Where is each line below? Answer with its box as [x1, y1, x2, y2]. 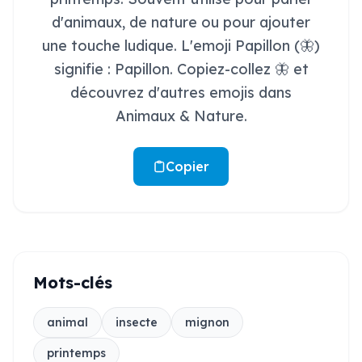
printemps [47, 346, 106, 360]
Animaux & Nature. [115, 107, 247, 125]
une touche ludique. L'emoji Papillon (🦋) [42, 36, 320, 55]
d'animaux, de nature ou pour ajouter [52, 13, 310, 32]
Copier [166, 158, 209, 175]
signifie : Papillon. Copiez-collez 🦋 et [53, 60, 309, 78]
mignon [185, 315, 229, 330]
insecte [116, 315, 158, 330]
